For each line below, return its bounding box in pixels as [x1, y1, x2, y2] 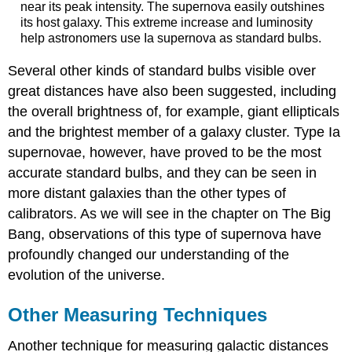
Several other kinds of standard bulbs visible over [8, 62, 317, 79]
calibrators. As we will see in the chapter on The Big [8, 205, 332, 222]
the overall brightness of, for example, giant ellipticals [8, 103, 340, 119]
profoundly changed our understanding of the [8, 246, 290, 262]
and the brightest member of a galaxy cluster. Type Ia [8, 123, 341, 140]
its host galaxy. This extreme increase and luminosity [20, 16, 313, 30]
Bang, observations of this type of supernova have [8, 225, 322, 242]
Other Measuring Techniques [8, 303, 268, 325]
